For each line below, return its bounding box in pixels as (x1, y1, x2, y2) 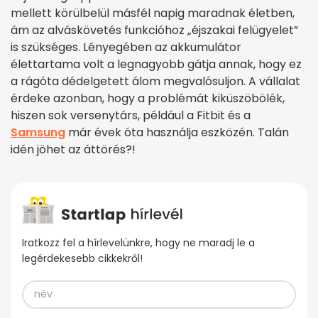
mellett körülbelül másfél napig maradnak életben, (11, 4, 295, 21)
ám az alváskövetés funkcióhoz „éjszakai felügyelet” (11, 21, 298, 38)
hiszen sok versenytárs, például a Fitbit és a (11, 106, 251, 124)
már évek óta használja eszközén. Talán (65, 124, 289, 141)
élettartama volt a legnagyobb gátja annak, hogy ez (11, 55, 302, 72)
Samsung (11, 124, 65, 141)
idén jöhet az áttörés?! (11, 141, 136, 158)
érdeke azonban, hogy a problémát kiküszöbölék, (11, 89, 285, 106)
